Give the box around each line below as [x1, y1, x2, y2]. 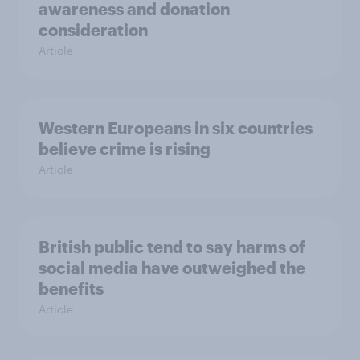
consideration [39, 20, 148, 40]
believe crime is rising [39, 139, 211, 159]
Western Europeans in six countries [39, 118, 313, 138]
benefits [39, 279, 104, 299]
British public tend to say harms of [39, 237, 305, 257]
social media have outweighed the [39, 258, 305, 278]
